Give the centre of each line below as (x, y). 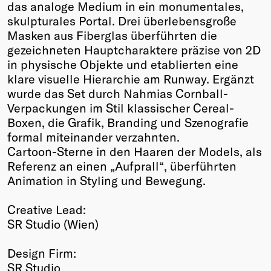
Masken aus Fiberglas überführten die (112, 35)
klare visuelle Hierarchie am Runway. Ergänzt (131, 78)
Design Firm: (42, 253)
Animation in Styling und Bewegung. (106, 180)
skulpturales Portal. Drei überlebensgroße (122, 20)
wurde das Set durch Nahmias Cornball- (118, 93)
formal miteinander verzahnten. (93, 136)
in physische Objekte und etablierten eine (123, 64)
